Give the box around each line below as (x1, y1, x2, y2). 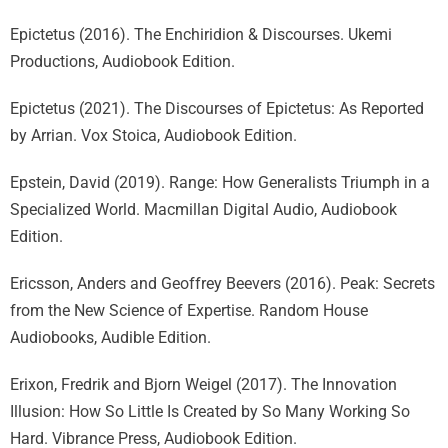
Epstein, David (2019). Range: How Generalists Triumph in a (10, 173, 430, 192)
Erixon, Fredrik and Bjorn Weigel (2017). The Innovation (10, 375, 397, 394)
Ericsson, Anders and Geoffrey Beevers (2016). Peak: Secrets (10, 274, 435, 293)
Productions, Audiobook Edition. (10, 52, 235, 71)
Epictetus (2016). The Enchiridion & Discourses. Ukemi (10, 25, 392, 44)
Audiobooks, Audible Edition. (10, 328, 211, 347)
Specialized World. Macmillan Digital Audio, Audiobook (10, 200, 397, 219)
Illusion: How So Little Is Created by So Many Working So (10, 402, 410, 421)
